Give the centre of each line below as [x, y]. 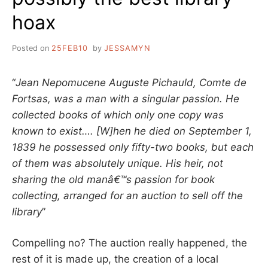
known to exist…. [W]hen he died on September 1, [132, 131]
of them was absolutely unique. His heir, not [118, 163]
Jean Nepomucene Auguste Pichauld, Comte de [131, 82]
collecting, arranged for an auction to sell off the [127, 195]
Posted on [32, 48]
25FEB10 [70, 48]
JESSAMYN [127, 48]
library [27, 211]
